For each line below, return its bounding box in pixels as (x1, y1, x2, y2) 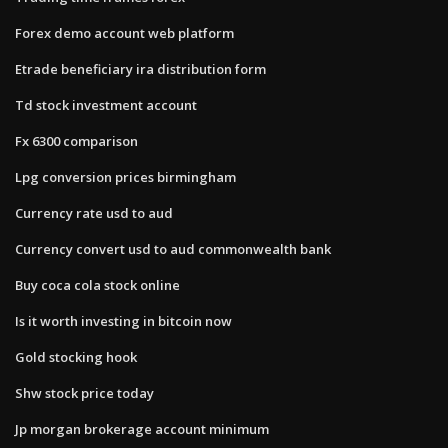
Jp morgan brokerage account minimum (15, 419, 269, 438)
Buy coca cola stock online (15, 275, 180, 294)
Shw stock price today (15, 383, 154, 402)
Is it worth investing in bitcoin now (15, 311, 232, 330)
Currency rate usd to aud (15, 203, 173, 222)
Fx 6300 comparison (15, 131, 138, 150)
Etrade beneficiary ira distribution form (15, 59, 266, 78)
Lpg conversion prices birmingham (15, 167, 236, 186)
